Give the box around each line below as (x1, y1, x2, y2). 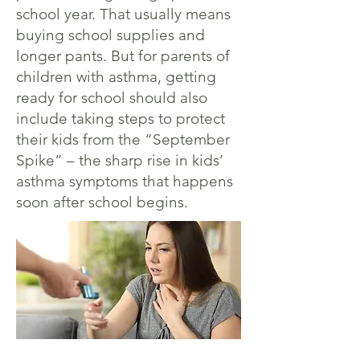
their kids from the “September (16, 130, 230, 149)
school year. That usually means (16, 5, 231, 23)
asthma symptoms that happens (16, 172, 233, 190)
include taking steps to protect (16, 109, 225, 128)
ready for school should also (16, 88, 207, 107)
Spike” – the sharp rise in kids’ (16, 151, 223, 170)
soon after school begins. (16, 193, 188, 211)
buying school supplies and (16, 26, 205, 44)
